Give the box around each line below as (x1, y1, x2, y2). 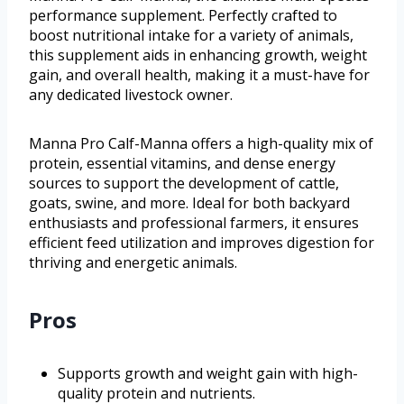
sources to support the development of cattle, (29, 173, 339, 194)
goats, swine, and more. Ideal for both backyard (29, 193, 350, 214)
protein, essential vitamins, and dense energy (29, 153, 335, 174)
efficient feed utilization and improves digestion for (29, 233, 374, 253)
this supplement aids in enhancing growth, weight (29, 45, 367, 66)
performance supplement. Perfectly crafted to (29, 5, 337, 26)
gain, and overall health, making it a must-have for (29, 65, 370, 86)
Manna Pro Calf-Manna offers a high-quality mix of (29, 133, 373, 154)
